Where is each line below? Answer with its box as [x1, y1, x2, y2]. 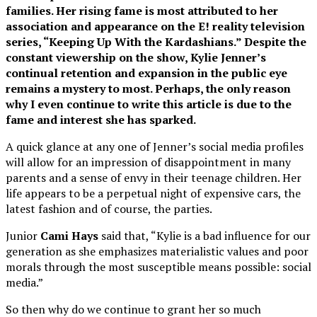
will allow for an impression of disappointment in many [6, 154, 291, 170]
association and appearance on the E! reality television [6, 18, 305, 34]
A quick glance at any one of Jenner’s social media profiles [6, 138, 304, 154]
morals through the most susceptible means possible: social [6, 258, 311, 275]
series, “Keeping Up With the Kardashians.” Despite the [6, 33, 306, 50]
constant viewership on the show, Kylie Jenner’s [6, 49, 266, 65]
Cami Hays [40, 227, 98, 243]
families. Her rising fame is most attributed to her [6, 2, 278, 18]
